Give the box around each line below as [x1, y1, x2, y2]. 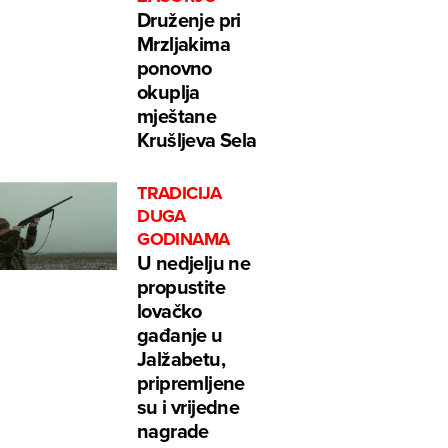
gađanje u [137, 320, 223, 350]
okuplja [137, 77, 200, 107]
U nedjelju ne [137, 248, 251, 278]
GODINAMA [137, 226, 230, 253]
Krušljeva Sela [137, 125, 257, 155]
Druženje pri [137, 5, 241, 35]
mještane [137, 101, 217, 131]
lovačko [137, 296, 202, 326]
